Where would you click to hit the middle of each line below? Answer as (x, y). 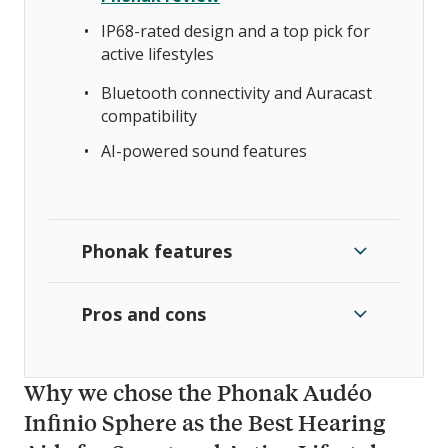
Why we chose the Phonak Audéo (198, 392)
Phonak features (156, 250)
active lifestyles (157, 53)
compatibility (149, 115)
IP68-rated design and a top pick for (235, 30)
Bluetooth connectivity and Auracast (236, 92)
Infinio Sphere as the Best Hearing (204, 422)
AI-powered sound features (204, 150)
